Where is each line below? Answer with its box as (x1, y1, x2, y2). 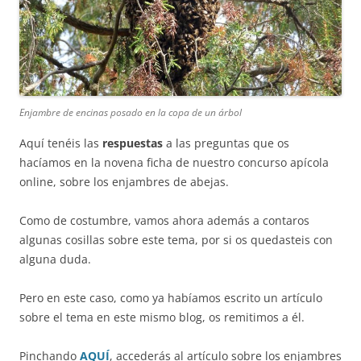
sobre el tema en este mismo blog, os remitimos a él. (19, 309, 305, 325)
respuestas (99, 135, 163, 151)
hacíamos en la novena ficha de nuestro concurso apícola (19, 154, 329, 170)
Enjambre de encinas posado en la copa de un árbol (19, 105, 242, 119)
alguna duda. (19, 251, 91, 267)
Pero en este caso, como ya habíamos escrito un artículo (19, 289, 322, 305)
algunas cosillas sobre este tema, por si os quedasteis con (19, 231, 333, 247)
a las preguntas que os (163, 135, 289, 151)
